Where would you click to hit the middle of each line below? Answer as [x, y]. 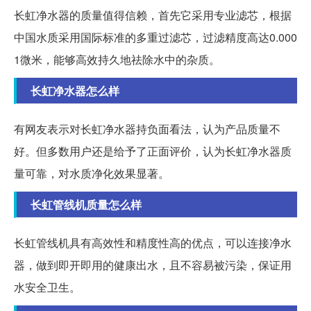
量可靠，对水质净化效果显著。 [92, 174]
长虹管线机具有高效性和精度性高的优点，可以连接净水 [153, 243]
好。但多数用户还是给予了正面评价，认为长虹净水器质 [153, 151]
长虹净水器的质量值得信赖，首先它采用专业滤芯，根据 [153, 15]
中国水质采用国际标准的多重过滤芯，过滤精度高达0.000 [155, 37]
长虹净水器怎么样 [75, 91]
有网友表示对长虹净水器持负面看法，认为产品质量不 [147, 129]
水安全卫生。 [47, 287]
